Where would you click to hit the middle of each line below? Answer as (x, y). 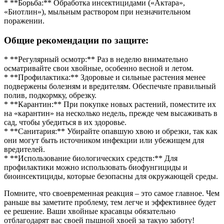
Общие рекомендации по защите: (76, 40)
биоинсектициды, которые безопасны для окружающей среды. (111, 176)
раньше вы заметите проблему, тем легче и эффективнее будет (110, 202)
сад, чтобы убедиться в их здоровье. (65, 122)
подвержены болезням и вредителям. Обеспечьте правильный (110, 86)
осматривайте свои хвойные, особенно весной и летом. (99, 68)
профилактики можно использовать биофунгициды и (96, 167)
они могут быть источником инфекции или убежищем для (104, 140)
